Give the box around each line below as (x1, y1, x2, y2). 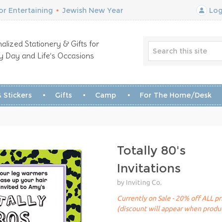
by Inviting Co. (117, 178, 162, 186)
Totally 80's (117, 143, 186, 158)
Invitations (117, 161, 181, 175)
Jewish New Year (62, 6, 123, 15)
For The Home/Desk (139, 91, 212, 100)
